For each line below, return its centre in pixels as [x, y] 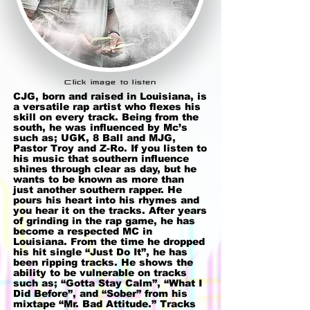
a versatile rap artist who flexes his [107, 107]
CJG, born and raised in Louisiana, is [110, 97]
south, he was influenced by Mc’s [100, 128]
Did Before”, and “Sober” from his [100, 294]
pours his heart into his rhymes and [106, 200]
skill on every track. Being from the [106, 117]
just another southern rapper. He [98, 190]
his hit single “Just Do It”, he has [100, 252]
